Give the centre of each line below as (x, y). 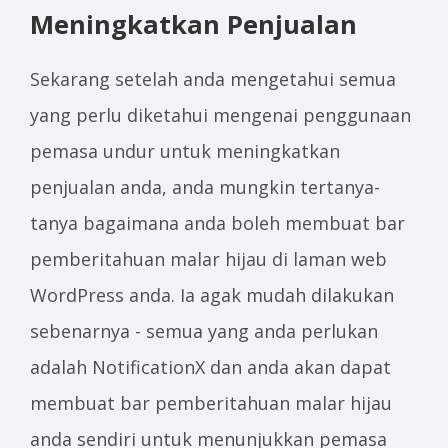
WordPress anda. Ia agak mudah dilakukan (212, 295)
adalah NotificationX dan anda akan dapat (210, 367)
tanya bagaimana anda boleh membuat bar (217, 223)
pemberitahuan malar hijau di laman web (208, 259)
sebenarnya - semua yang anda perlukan (204, 331)
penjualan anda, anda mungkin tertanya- (205, 187)
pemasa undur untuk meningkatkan (185, 151)
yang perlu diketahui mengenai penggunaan (220, 115)
